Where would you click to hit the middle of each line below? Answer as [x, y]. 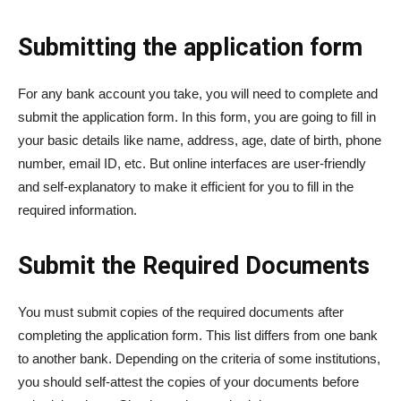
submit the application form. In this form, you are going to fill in [197, 117]
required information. [77, 210]
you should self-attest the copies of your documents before [188, 382]
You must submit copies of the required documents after [181, 312]
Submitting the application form [190, 48]
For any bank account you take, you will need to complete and [198, 94]
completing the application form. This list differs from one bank [198, 336]
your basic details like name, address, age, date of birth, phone [200, 141]
